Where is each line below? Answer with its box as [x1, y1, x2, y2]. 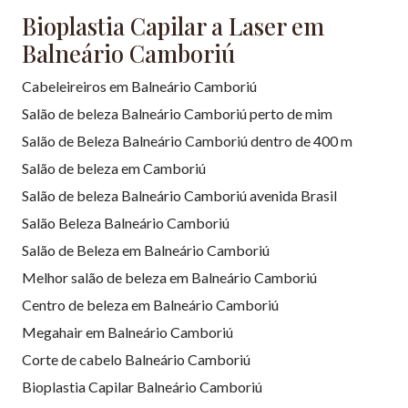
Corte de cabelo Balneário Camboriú [22, 350, 250, 368]
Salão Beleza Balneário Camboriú [22, 213, 229, 231]
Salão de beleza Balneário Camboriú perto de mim [22, 104, 332, 122]
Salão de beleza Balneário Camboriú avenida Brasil [22, 186, 337, 204]
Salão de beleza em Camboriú [22, 158, 206, 177]
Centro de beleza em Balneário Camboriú [22, 295, 279, 313]
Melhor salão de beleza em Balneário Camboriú [22, 268, 317, 286]
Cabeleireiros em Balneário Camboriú [22, 76, 257, 95]
